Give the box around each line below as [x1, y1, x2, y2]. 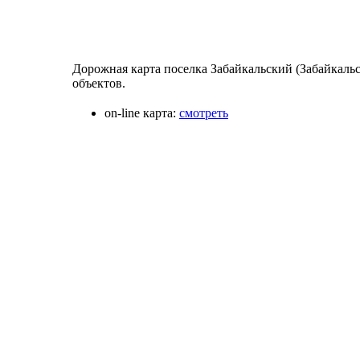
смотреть [179, 105, 228, 120]
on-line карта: [104, 105, 176, 120]
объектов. [72, 76, 125, 90]
